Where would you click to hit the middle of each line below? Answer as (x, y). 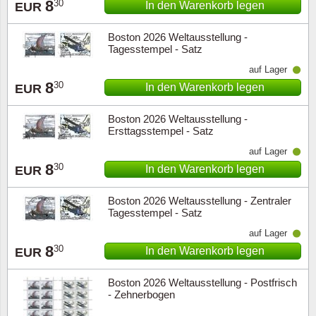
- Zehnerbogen (141, 294)
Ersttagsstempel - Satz (160, 131)
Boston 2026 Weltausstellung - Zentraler (199, 201)
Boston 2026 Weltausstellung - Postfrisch (202, 282)
